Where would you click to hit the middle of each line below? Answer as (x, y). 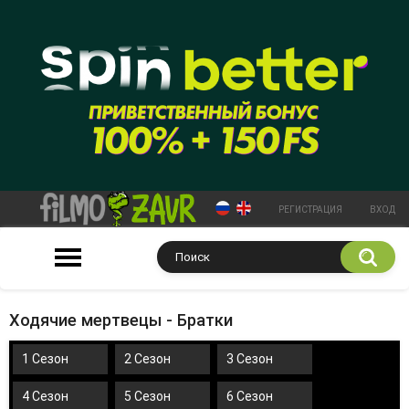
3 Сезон (250, 358)
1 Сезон (45, 358)
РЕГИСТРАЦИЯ (310, 209)
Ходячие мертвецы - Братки (121, 320)
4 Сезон (45, 396)
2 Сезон (147, 358)
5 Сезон (147, 396)
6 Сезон (250, 396)
